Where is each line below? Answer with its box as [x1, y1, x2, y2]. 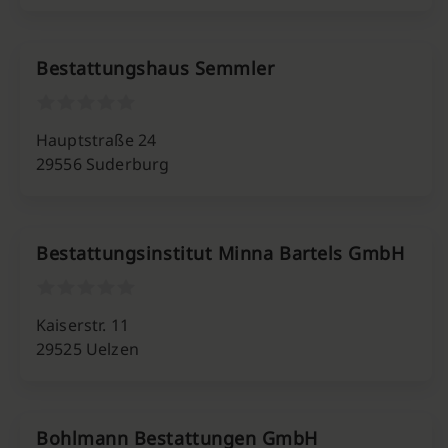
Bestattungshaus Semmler [36, 56, 275, 80]
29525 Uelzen [36, 338, 139, 360]
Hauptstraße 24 [36, 129, 157, 151]
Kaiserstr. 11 [36, 314, 130, 336]
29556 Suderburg [36, 153, 170, 175]
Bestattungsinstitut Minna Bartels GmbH [36, 241, 405, 265]
